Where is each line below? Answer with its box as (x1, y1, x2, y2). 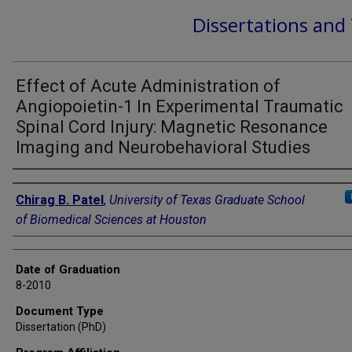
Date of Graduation (16, 262, 120, 277)
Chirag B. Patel (16, 192, 104, 207)
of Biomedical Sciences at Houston (16, 211, 207, 227)
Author (13, 174, 49, 190)
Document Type (16, 303, 104, 318)
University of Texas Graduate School (109, 192, 305, 207)
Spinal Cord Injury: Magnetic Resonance (16, 116, 328, 137)
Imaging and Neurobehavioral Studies (16, 137, 310, 157)
